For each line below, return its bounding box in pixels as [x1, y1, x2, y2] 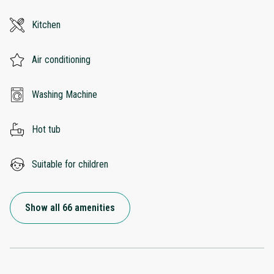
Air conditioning [32, 53, 91, 65]
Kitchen [32, 18, 61, 31]
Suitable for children [32, 158, 108, 170]
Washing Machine [32, 88, 97, 100]
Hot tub [32, 123, 61, 135]
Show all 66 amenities [25, 201, 115, 213]
